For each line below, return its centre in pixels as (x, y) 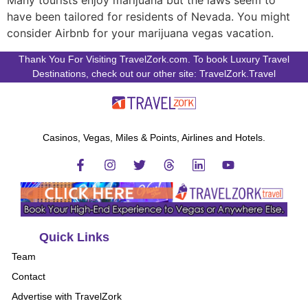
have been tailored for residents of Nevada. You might (148, 17)
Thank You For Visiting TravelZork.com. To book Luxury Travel (154, 59)
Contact (29, 276)
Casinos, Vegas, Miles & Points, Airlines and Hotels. (154, 138)
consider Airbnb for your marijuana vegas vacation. (140, 33)
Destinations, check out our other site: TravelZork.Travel (154, 74)
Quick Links (75, 237)
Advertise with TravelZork (67, 296)
